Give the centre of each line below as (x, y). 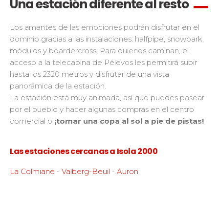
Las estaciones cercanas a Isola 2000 (84, 151)
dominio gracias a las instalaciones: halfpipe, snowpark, (107, 39)
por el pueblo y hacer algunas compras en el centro (102, 109)
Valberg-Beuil (86, 171)
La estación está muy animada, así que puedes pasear (107, 98)
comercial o (32, 121)
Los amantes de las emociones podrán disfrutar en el (105, 27)
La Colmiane (32, 171)
